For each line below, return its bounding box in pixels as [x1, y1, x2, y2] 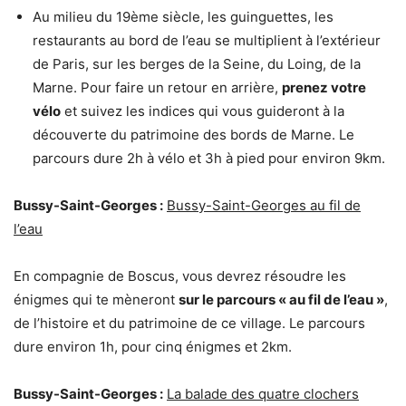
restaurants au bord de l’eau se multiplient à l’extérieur [33, 31, 381, 49]
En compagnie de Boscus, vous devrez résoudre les [14, 266, 346, 285]
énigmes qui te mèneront [14, 290, 179, 308]
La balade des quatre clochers [167, 384, 359, 402]
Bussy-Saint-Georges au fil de [167, 196, 361, 214]
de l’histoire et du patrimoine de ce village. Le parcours [14, 314, 365, 332]
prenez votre [282, 78, 366, 96]
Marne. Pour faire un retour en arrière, [33, 78, 282, 96]
